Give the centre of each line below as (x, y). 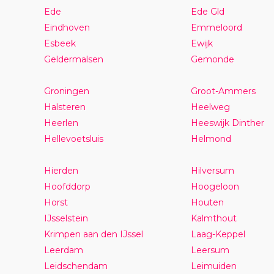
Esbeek (60, 43)
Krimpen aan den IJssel (93, 234)
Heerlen (61, 123)
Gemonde (212, 59)
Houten (207, 202)
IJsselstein (66, 218)
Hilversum (212, 170)
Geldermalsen (73, 59)
